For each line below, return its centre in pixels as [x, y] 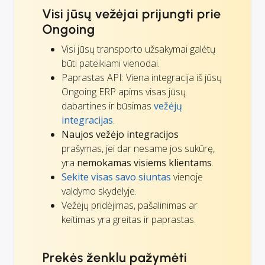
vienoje [187, 177]
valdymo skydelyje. [99, 191]
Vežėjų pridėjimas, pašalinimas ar [130, 205]
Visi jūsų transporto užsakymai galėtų [138, 49]
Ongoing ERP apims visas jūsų [124, 91]
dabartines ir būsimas [108, 106]
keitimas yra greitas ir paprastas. [129, 219]
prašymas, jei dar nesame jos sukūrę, [138, 148]
